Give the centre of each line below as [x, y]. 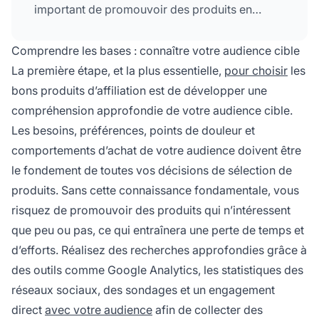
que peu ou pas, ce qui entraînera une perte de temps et [158, 230]
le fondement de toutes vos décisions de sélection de [152, 170]
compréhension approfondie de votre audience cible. [152, 110]
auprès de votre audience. [103, 60]
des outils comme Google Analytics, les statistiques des [157, 270]
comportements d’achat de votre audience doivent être [156, 150]
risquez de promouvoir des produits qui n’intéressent [151, 210]
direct [28, 309]
